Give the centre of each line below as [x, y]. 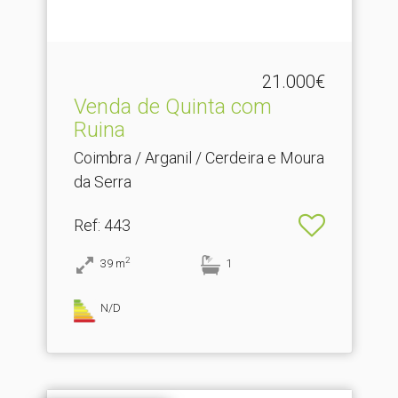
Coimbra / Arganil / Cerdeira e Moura [199, 157]
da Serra [102, 181]
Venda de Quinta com [172, 106]
